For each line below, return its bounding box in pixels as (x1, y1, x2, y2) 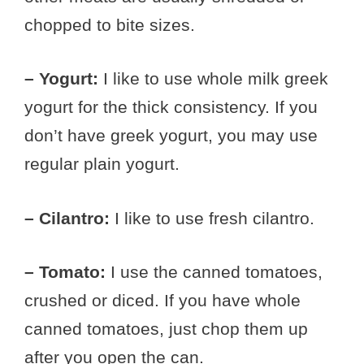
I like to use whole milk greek (98, 69, 328, 89)
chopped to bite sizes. (24, 15, 195, 34)
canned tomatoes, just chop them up (24, 319, 308, 339)
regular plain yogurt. (24, 154, 180, 174)
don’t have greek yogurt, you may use (24, 126, 318, 145)
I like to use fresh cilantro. (110, 208, 314, 227)
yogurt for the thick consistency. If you (24, 97, 318, 117)
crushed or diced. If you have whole (24, 291, 301, 310)
